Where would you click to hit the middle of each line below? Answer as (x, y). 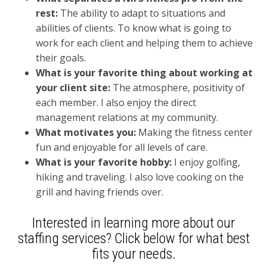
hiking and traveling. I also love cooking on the (140, 177)
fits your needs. (133, 254)
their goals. (61, 58)
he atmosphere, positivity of (182, 87)
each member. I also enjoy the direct (116, 102)
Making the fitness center (195, 132)
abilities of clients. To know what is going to (133, 28)
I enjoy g (192, 162)
